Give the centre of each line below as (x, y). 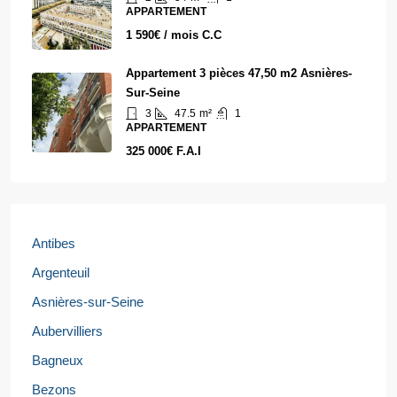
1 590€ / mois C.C (174, 35)
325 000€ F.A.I (163, 151)
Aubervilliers (67, 331)
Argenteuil (61, 272)
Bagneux (58, 360)
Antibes (54, 243)
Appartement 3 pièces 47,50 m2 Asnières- (239, 73)
